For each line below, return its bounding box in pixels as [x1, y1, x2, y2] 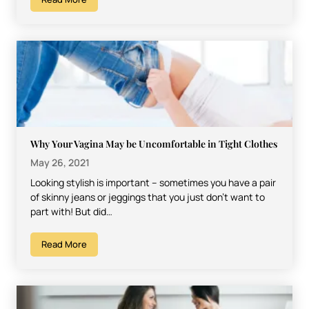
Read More [41, 237, 87, 250]
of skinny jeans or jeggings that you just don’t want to [30, 190, 265, 203]
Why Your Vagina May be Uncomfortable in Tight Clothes [30, 137, 277, 150]
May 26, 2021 [30, 155, 90, 169]
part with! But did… [30, 204, 112, 218]
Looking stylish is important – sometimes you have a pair [30, 175, 276, 189]
